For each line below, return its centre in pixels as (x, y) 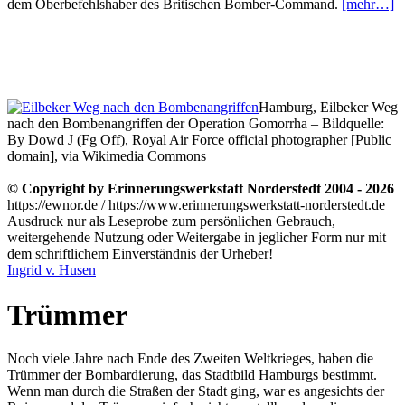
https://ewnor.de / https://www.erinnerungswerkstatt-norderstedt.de (196, 205)
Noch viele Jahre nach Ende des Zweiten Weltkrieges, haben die (190, 359)
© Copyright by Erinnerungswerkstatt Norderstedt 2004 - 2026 (201, 189)
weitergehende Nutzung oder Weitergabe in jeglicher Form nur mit (197, 238)
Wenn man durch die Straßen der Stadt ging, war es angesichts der (196, 391)
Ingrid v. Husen (52, 270)
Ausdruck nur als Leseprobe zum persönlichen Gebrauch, (171, 221)
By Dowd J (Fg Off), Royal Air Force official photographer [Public (199, 140)
